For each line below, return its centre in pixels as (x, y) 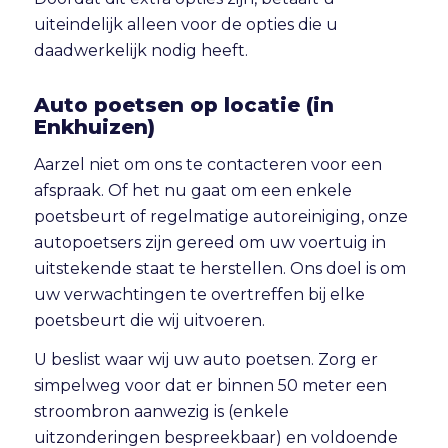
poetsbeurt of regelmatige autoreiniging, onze (220, 216)
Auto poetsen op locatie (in (183, 105)
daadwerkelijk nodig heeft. (140, 51)
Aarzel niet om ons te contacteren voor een (207, 164)
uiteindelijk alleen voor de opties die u (185, 25)
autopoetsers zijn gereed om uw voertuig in (209, 242)
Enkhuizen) (94, 127)
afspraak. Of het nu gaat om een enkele (192, 190)
